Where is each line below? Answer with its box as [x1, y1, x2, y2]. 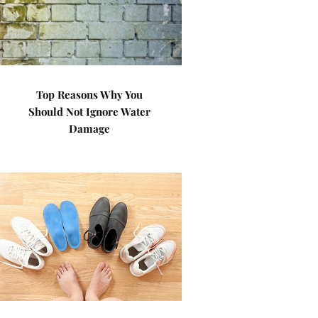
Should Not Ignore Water [28, 104, 150, 119]
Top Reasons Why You [35, 87, 143, 102]
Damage [68, 121, 110, 136]
